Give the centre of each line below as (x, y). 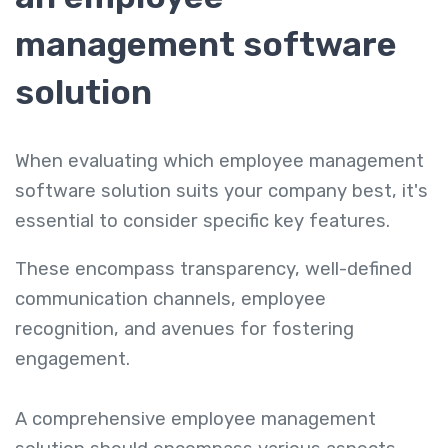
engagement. (72, 359)
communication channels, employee (170, 299)
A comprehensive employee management (195, 419)
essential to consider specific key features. (202, 220)
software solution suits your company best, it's (221, 190)
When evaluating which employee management (219, 160)
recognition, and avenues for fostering (184, 329)
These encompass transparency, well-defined (213, 269)
